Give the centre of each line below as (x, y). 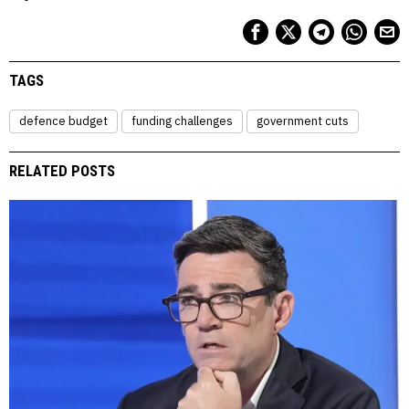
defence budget (63, 121)
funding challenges (182, 121)
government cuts (303, 121)
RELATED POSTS (62, 171)
